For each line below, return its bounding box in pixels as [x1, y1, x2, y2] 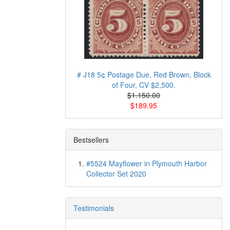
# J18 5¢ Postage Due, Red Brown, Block [76, 69, 211, 80]
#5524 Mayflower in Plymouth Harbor [86, 158, 207, 168]
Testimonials [73, 203, 114, 213]
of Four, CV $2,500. [112, 80, 176, 90]
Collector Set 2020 [86, 168, 146, 179]
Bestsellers [73, 135, 109, 145]
